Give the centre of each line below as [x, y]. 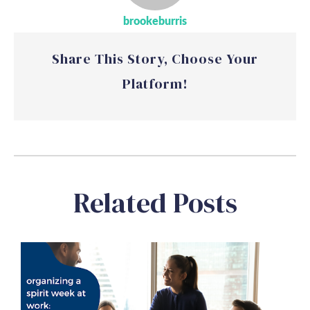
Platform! [155, 83]
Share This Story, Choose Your [155, 58]
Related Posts [155, 202]
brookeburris [155, 21]
